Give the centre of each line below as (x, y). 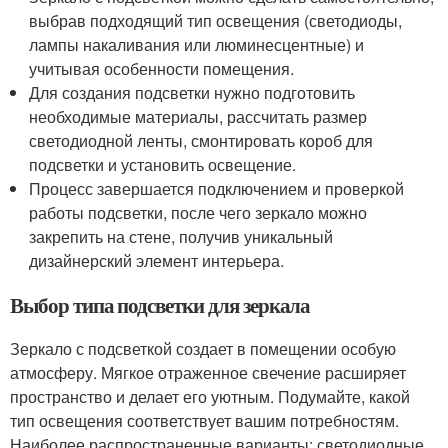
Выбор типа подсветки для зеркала (160, 305)
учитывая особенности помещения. (162, 68)
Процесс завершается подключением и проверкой (217, 188)
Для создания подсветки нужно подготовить (192, 92)
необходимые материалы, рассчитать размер (198, 116)
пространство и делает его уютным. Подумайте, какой (210, 396)
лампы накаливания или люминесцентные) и (197, 44)
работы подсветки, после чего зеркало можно (198, 212)
